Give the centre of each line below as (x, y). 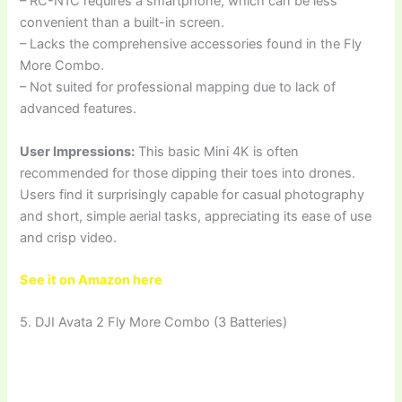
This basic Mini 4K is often (217, 151)
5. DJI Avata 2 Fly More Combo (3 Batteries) (154, 323)
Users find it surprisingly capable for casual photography (192, 194)
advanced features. (79, 109)
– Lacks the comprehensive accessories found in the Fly (191, 44)
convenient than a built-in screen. (122, 23)
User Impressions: (78, 151)
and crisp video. (69, 237)
